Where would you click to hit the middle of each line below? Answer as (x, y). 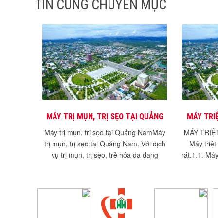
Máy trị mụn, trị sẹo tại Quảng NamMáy (105, 133)
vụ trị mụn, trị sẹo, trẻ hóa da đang (105, 155)
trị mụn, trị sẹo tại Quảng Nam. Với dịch (105, 144)
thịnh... (105, 166)
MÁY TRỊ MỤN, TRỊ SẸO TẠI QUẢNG (105, 117)
